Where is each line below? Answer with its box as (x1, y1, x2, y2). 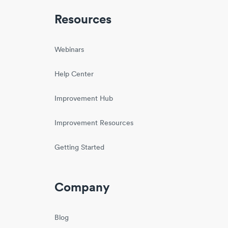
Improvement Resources (54, 120, 134, 128)
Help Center (54, 71, 94, 79)
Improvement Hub (54, 95, 113, 103)
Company (54, 182, 110, 195)
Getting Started (54, 144, 105, 152)
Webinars (54, 46, 84, 54)
